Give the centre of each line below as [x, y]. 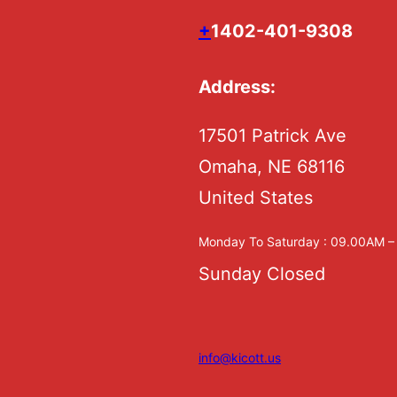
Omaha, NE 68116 [272, 167]
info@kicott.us [240, 357]
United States [256, 198]
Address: [237, 87]
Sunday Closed [262, 274]
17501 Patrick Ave [272, 136]
